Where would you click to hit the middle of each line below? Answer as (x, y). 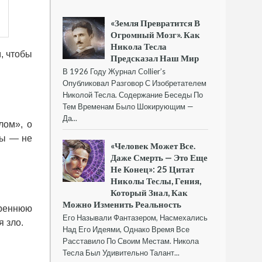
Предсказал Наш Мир (155, 58)
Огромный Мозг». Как (156, 34)
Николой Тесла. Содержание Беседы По (133, 94)
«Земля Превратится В (156, 23)
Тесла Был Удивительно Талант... (121, 253)
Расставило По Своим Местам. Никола (131, 241)
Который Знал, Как (149, 193)
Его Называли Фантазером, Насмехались (135, 218)
